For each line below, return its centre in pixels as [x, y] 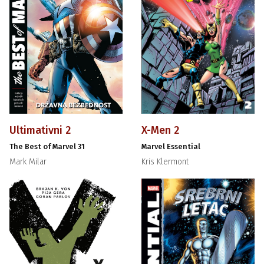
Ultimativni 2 [40, 131]
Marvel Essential [171, 147]
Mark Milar [28, 162]
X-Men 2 [160, 131]
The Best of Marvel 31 [47, 147]
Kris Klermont [165, 162]
